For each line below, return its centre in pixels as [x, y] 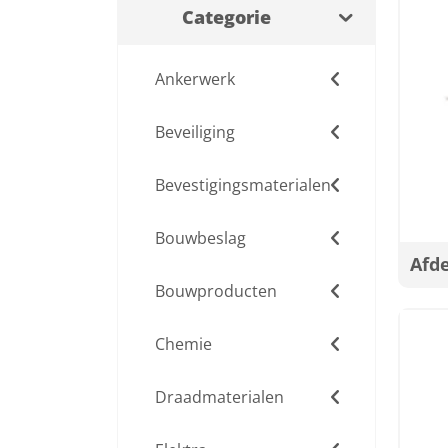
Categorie [226, 17]
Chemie [183, 344]
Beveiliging [195, 132]
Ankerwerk [195, 79]
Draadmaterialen [219, 397]
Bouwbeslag [200, 238]
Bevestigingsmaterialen [243, 185]
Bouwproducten [216, 291]
